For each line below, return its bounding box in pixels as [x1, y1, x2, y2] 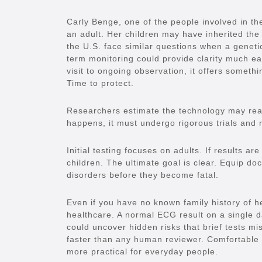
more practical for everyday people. [67, 247, 218, 257]
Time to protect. [67, 78, 134, 88]
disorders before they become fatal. [67, 170, 219, 180]
